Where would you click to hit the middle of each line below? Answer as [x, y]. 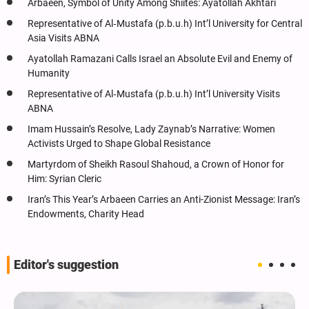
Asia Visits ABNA [63, 38]
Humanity [49, 73]
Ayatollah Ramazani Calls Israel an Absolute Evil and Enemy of [160, 59]
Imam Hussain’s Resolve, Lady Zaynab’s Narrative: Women [151, 129]
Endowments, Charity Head [86, 214]
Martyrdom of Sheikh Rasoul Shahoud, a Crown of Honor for [156, 164]
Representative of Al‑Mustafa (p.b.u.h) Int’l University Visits [154, 94]
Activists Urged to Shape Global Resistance [119, 143]
